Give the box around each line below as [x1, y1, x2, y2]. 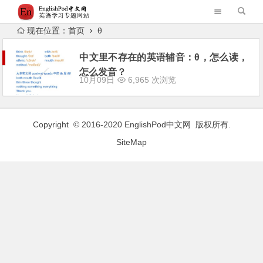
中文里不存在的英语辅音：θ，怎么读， [79, 52, 248, 62]
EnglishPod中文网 [124, 120, 191, 129]
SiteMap [116, 137, 147, 147]
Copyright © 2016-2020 [32, 120, 124, 129]
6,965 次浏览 [126, 75, 177, 85]
